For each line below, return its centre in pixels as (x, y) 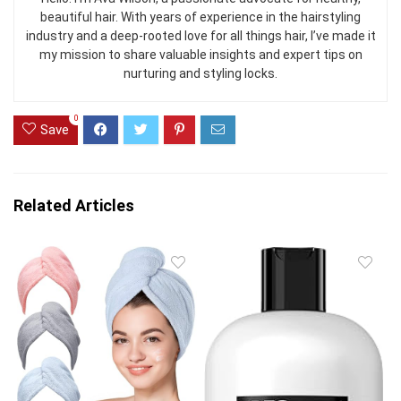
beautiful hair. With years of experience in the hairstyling (200, 17)
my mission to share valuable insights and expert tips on (200, 55)
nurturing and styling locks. (200, 74)
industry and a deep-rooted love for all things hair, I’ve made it (200, 36)
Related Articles (74, 206)
